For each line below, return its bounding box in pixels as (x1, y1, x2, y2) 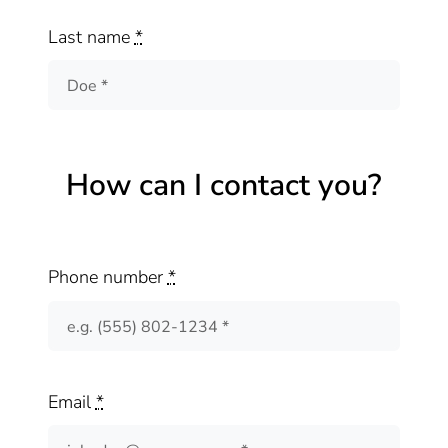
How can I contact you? (66, 165, 382, 207)
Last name (47, 24, 135, 49)
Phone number (47, 265, 168, 290)
